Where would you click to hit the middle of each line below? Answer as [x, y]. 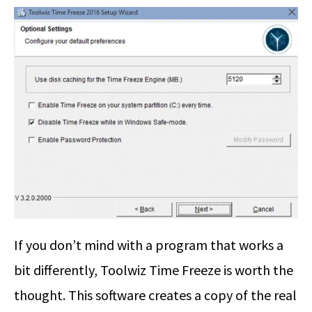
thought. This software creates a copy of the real [155, 295]
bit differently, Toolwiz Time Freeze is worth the [154, 270]
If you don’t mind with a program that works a [149, 244]
